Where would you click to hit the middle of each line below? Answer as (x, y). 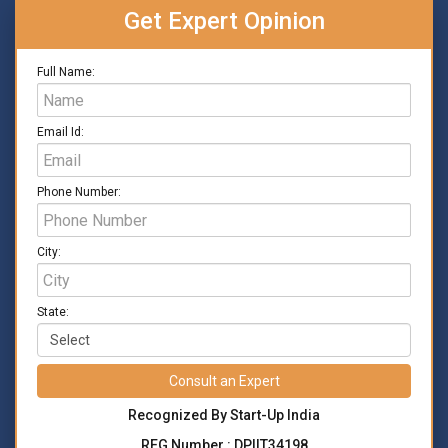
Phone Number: (79, 192)
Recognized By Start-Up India (224, 415)
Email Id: (60, 132)
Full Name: (66, 72)
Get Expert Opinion (224, 21)
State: (53, 312)
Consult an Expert (249, 381)
